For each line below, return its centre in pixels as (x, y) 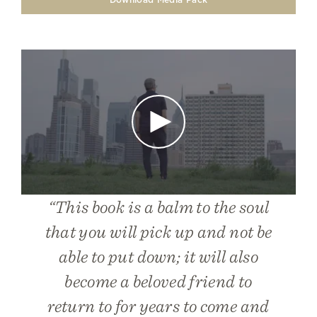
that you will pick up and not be (158, 231)
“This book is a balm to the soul (158, 206)
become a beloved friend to (158, 281)
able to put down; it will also (158, 256)
